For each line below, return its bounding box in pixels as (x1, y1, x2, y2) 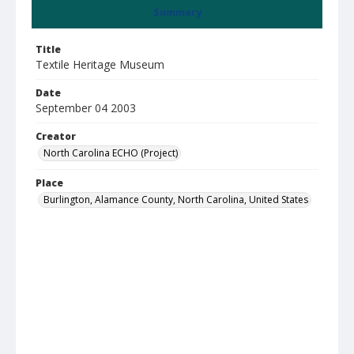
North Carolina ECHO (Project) (43, 146, 178, 160)
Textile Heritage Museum (36, 57, 164, 72)
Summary (153, 6, 201, 19)
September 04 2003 (36, 100, 136, 115)
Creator (36, 130, 76, 143)
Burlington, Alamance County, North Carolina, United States (43, 193, 308, 206)
